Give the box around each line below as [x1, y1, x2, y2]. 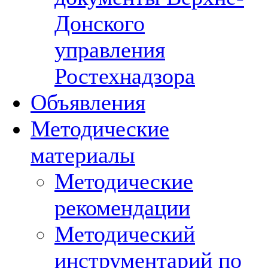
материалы [31, 142, 135, 167]
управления [54, 37, 165, 62]
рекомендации [54, 195, 190, 220]
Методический [54, 221, 195, 246]
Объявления [31, 90, 145, 115]
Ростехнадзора [54, 63, 195, 89]
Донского [54, 11, 145, 36]
